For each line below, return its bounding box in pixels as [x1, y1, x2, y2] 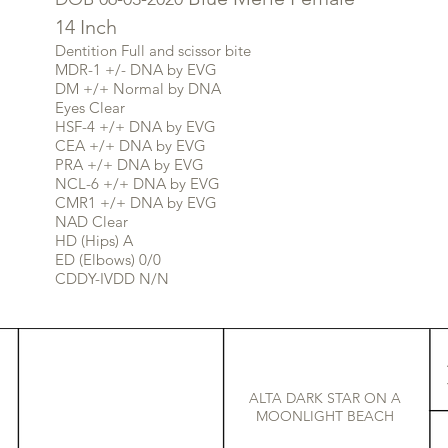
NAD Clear [55, 212, 128, 231]
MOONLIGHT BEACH [255, 407, 394, 425]
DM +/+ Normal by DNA [55, 79, 221, 98]
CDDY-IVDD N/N [55, 269, 169, 288]
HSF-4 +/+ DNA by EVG [55, 117, 216, 136]
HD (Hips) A [55, 231, 133, 250]
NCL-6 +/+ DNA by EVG [55, 174, 220, 193]
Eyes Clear [55, 98, 125, 117]
